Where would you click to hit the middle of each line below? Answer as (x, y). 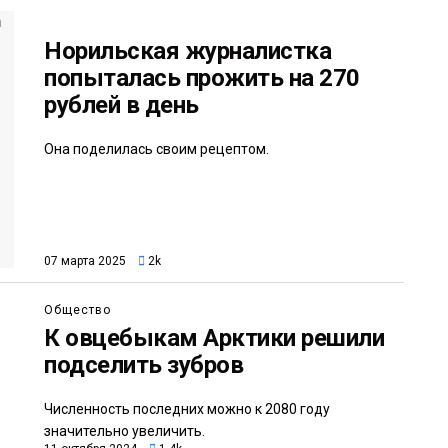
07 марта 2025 (85, 261)
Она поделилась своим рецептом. (156, 149)
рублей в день (121, 105)
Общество (77, 310)
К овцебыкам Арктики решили (214, 338)
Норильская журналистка (188, 51)
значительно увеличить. (124, 431)
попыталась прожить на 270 (202, 78)
